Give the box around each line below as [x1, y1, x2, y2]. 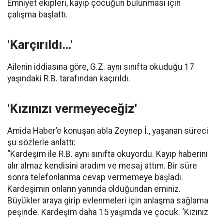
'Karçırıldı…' [7, 37, 73, 52]
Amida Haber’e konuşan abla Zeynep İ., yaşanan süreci [7, 126, 208, 136]
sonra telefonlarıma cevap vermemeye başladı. [7, 172, 183, 182]
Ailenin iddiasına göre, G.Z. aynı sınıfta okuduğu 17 [7, 62, 194, 72]
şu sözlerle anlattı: [7, 138, 76, 147]
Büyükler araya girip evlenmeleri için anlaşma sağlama [7, 196, 208, 205]
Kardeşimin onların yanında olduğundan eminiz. [7, 184, 181, 194]
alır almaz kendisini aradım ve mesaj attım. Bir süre [7, 161, 197, 170]
